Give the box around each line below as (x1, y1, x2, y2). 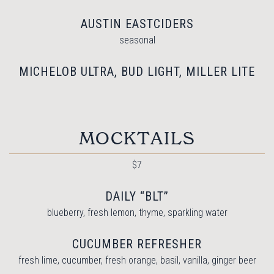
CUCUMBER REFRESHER (72, 236, 202, 251)
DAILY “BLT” (105, 188, 169, 204)
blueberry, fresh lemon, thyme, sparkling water (46, 206, 228, 218)
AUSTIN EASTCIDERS (80, 16, 194, 31)
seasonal (119, 34, 155, 46)
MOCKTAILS (79, 127, 195, 149)
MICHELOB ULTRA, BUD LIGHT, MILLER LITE (19, 64, 255, 79)
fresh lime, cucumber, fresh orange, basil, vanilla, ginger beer (18, 254, 256, 266)
